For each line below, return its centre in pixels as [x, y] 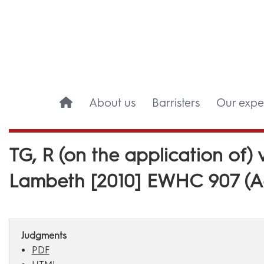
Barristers [176, 103]
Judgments [44, 235]
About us [112, 103]
